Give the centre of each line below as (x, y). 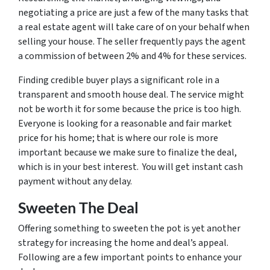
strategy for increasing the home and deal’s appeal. (123, 243)
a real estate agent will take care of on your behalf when (134, 27)
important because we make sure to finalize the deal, (127, 153)
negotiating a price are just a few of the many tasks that (133, 13)
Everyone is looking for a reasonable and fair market (125, 124)
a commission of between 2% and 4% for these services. (132, 56)
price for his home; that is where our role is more (118, 138)
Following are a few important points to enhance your (130, 258)
